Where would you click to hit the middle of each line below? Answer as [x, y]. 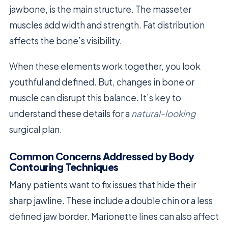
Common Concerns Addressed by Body [102, 156]
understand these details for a [70, 113]
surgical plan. [36, 129]
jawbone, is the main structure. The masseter [100, 9]
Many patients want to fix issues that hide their [103, 185]
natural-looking [163, 113]
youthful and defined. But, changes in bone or [102, 82]
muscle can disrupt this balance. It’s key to [95, 98]
